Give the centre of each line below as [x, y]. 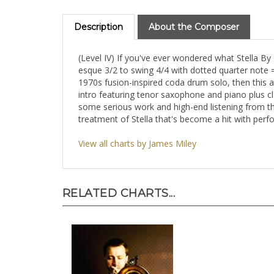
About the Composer [194, 31]
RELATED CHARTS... [119, 197]
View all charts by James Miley [137, 147]
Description [98, 31]
